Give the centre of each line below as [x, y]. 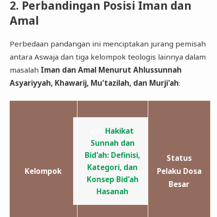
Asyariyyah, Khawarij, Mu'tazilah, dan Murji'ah [94, 83]
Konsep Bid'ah [112, 179]
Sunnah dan [112, 143]
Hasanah [112, 191]
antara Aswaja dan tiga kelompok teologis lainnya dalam [108, 57]
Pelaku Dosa [179, 171]
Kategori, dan [112, 167]
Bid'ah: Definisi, [112, 155]
